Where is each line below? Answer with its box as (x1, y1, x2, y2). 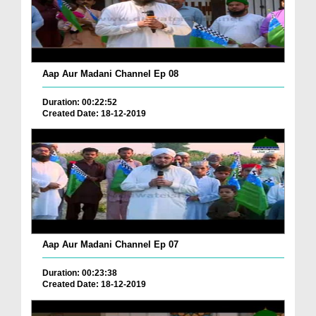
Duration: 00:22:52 (42, 97, 117, 107)
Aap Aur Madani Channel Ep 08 (42, 68, 178, 79)
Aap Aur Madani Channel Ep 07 (42, 239, 178, 250)
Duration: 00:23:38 (42, 268, 117, 279)
